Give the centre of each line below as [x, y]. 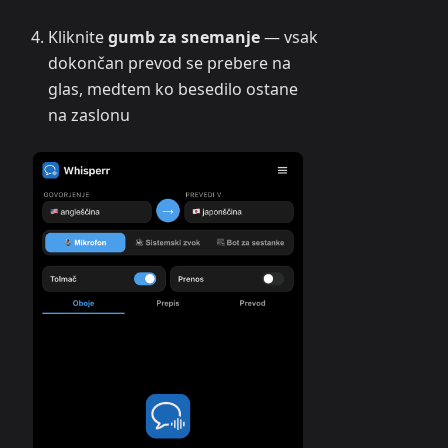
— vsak [289, 37]
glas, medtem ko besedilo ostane [173, 89]
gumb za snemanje [184, 37]
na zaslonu [89, 115]
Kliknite [78, 37]
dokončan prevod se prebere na [169, 63]
